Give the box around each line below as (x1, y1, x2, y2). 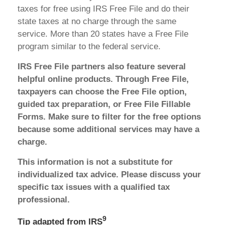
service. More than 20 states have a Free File (18, 29, 188, 39)
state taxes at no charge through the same (18, 16, 176, 26)
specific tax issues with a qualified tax (18, 182, 170, 192)
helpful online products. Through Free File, (18, 74, 189, 84)
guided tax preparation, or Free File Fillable (18, 99, 190, 109)
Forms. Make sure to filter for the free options (18, 111, 201, 122)
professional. (18, 194, 72, 204)
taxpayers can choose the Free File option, (18, 86, 187, 96)
